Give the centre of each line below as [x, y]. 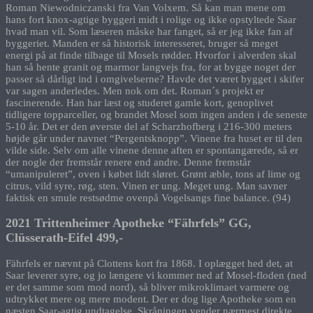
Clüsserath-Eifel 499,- [64, 238]
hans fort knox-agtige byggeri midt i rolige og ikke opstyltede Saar [151, 19]
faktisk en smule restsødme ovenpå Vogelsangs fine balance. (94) [148, 197]
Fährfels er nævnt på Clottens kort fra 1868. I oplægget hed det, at [149, 263]
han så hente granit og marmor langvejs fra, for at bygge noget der [151, 67]
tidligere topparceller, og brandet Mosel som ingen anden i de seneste [156, 114]
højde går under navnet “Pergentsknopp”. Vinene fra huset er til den [154, 138]
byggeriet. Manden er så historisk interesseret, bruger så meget [142, 43]
